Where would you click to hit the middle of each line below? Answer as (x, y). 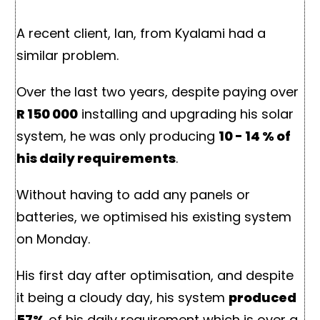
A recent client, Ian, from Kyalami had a (141, 33)
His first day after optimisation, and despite (155, 275)
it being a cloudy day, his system (122, 297)
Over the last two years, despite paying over (157, 91)
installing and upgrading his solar (186, 114)
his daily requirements (96, 158)
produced (262, 297)
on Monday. (53, 239)
